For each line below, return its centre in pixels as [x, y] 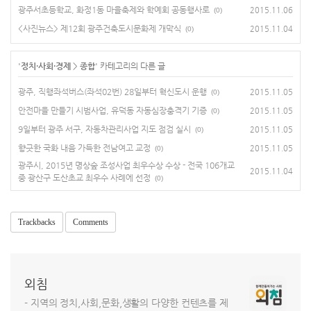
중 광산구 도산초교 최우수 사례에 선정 [84, 177]
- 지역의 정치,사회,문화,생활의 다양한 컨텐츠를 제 [127, 302]
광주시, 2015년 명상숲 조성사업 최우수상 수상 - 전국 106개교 [126, 165]
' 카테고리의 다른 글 [130, 66]
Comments [91, 222]
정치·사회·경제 [46, 66]
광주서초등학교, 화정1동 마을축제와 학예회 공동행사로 [114, 9]
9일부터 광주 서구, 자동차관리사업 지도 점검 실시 [104, 129]
